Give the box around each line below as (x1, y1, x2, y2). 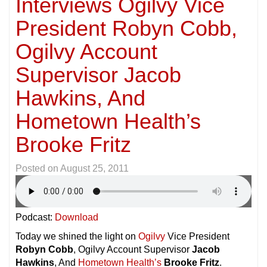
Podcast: (15, 212, 55, 222)
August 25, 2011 (60, 163, 129, 173)
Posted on (15, 163, 60, 173)
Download (55, 212, 98, 222)
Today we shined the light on (15, 231, 138, 241)
